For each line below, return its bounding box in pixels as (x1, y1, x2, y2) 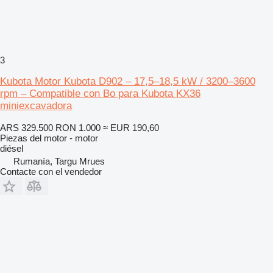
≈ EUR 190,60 (103, 122, 159, 133)
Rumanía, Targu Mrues (13, 155, 105, 166)
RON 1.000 (55, 122, 101, 133)
